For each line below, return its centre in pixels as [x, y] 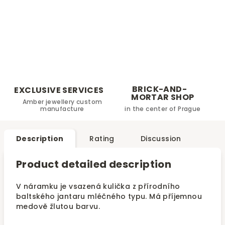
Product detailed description [94, 164]
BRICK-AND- [159, 89]
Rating [102, 139]
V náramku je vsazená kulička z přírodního [98, 186]
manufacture [62, 109]
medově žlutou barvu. [58, 206]
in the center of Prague [163, 109]
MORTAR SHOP [163, 97]
